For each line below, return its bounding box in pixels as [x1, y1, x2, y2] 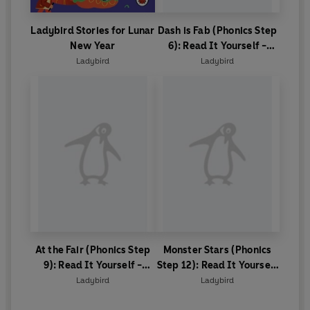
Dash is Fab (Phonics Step [158, 25, 277, 37]
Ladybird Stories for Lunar [30, 25, 155, 37]
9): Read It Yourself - [43, 259, 143, 272]
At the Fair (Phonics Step [35, 244, 150, 257]
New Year [70, 40, 116, 53]
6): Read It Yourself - [167, 40, 267, 53]
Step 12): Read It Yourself [156, 259, 278, 272]
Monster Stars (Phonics [163, 244, 272, 257]
